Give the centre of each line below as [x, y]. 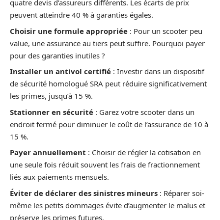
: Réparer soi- [181, 193]
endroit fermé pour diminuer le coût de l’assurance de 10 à [109, 124]
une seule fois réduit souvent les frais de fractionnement [105, 165]
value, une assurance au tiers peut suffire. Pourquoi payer [107, 43]
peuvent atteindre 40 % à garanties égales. [82, 15]
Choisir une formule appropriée [69, 31]
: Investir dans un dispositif [158, 71]
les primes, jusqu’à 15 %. [51, 96]
